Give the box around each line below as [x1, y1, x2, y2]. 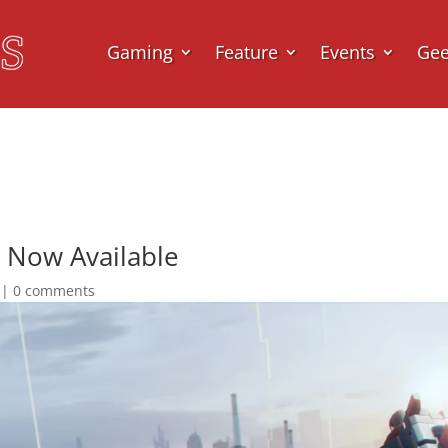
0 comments [13, 280, 96, 300]
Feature [215, 39, 279, 64]
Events [320, 39, 376, 64]
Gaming [107, 39, 174, 64]
